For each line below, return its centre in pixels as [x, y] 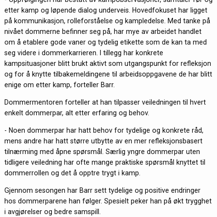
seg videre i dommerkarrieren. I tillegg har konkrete [84, 53]
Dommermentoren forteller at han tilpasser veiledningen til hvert [105, 102]
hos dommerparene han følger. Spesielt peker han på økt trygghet [108, 201]
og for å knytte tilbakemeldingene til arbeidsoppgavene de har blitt [108, 74]
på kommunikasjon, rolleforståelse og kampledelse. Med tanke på [107, 21]
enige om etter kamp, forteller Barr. [59, 85]
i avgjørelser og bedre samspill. [52, 212]
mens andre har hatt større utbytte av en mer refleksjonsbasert [103, 141]
